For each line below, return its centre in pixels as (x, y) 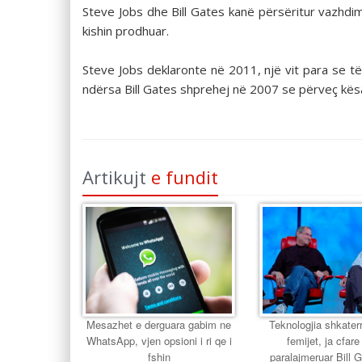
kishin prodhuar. (126, 30)
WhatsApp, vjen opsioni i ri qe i (159, 340)
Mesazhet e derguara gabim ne (159, 324)
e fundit (185, 177)
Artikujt (117, 177)
